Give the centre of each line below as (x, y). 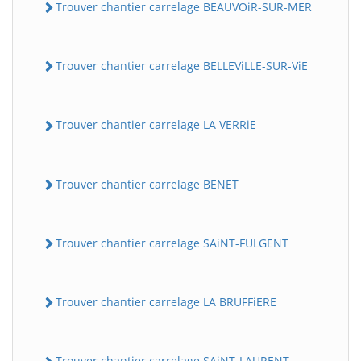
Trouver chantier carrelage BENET (147, 184)
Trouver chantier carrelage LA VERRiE (156, 125)
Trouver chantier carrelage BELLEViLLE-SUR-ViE (182, 66)
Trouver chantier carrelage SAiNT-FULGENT (172, 243)
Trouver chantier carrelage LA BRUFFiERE (166, 302)
